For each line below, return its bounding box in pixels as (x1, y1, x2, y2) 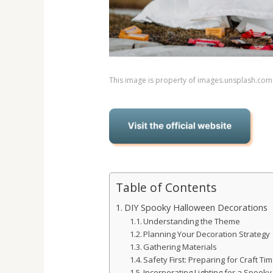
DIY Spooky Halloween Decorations (124, 202, 268, 214)
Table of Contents (115, 179, 216, 196)
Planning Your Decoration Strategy (143, 229, 271, 240)
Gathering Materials (143, 241, 218, 253)
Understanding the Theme (143, 216, 241, 227)
